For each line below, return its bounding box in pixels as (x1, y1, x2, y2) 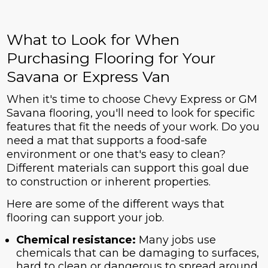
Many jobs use (138, 233, 216, 247)
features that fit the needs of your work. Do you (6, 120, 260, 134)
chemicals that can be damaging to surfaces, (16, 246, 259, 260)
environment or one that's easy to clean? (6, 148, 226, 162)
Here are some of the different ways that (6, 197, 224, 211)
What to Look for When (6, 31, 179, 49)
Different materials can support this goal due (6, 162, 249, 175)
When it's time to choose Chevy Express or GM (6, 93, 257, 106)
